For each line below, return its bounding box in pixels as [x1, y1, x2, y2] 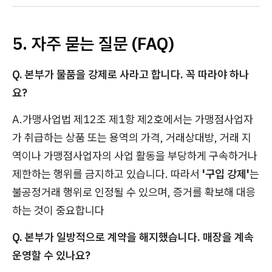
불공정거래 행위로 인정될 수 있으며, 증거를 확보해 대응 [12, 185, 256, 199]
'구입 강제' [200, 167, 250, 181]
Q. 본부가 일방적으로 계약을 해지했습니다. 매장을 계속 [12, 230, 254, 244]
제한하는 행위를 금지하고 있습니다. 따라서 [12, 167, 200, 181]
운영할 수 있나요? [12, 248, 90, 262]
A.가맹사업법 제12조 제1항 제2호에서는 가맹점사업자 [12, 112, 253, 126]
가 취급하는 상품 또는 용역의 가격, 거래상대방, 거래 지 [12, 131, 251, 144]
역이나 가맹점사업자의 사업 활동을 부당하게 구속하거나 [12, 149, 257, 163]
